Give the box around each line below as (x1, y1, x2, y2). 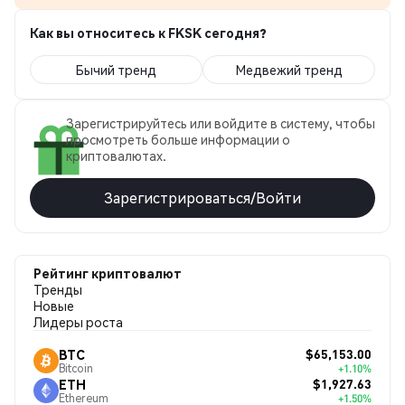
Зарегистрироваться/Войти (104, 188, 301, 207)
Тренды (33, 281, 82, 297)
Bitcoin (59, 361, 93, 375)
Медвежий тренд (235, 61, 343, 78)
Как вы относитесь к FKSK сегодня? (30, 24, 267, 41)
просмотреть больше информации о (66, 131, 290, 147)
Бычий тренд (76, 61, 156, 78)
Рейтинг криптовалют (33, 265, 182, 281)
